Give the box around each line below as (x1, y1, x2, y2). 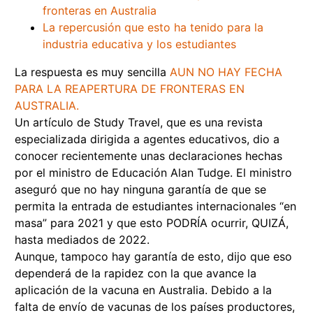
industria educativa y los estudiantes (43, 37, 236, 52)
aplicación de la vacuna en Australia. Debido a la (15, 283, 272, 298)
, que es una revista (160, 115, 263, 130)
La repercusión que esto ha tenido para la (43, 20, 263, 35)
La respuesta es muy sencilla (15, 65, 170, 80)
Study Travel (94, 115, 160, 130)
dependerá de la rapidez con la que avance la (15, 266, 256, 281)
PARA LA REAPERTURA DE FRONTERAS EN (15, 82, 245, 96)
